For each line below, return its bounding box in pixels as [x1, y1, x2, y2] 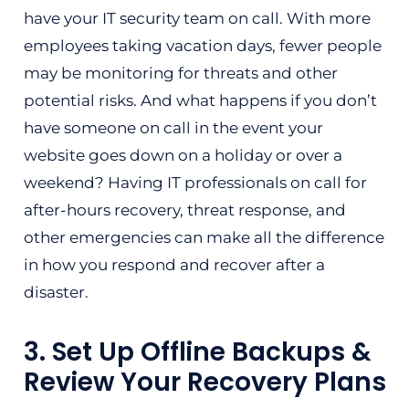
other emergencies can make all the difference [23, 228, 384, 246]
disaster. [23, 283, 89, 301]
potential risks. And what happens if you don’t [23, 91, 377, 110]
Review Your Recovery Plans [23, 364, 386, 400]
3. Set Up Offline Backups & [23, 334, 372, 370]
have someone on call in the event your [23, 119, 323, 137]
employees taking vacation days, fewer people [23, 37, 382, 55]
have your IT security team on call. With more [23, 9, 371, 27]
